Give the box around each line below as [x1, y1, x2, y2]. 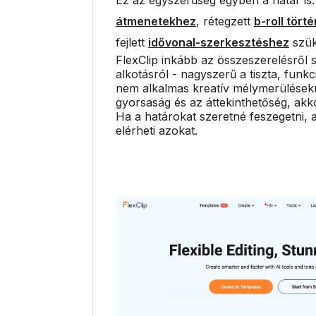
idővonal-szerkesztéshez [148, 35, 289, 49]
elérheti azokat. [116, 123, 197, 138]
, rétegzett [196, 13, 254, 28]
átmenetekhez [116, 13, 196, 28]
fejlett [116, 35, 148, 49]
